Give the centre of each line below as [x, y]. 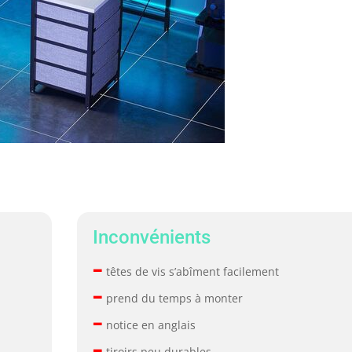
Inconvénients [152, 237]
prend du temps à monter [173, 298]
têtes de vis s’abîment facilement [191, 271]
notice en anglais [150, 324]
